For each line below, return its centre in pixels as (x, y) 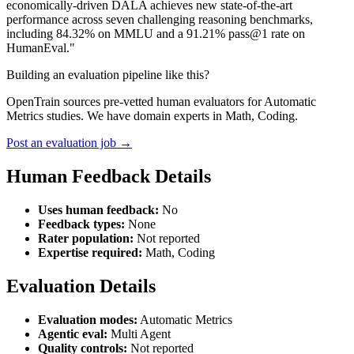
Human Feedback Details (109, 176)
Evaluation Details (81, 286)
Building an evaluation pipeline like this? (108, 74)
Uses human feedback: (98, 209)
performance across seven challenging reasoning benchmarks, (160, 19)
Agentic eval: (73, 333)
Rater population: (86, 238)
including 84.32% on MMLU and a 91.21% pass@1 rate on (156, 33)
